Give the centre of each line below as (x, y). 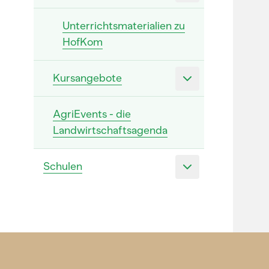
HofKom (83, 42)
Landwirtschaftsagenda (110, 130)
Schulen (63, 166)
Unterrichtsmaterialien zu (124, 26)
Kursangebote (87, 78)
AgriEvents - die (92, 114)
